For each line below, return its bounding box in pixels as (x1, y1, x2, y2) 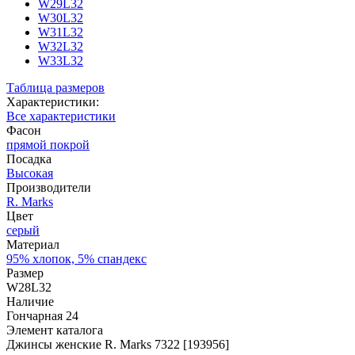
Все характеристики (6, 109, 116, 124)
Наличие (6, 295, 54, 309)
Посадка (6, 152, 52, 166)
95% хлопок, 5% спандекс (6, 252, 147, 266)
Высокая (6, 166, 53, 181)
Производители (6, 181, 91, 195)
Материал (6, 238, 59, 252)
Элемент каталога (6, 323, 103, 338)
